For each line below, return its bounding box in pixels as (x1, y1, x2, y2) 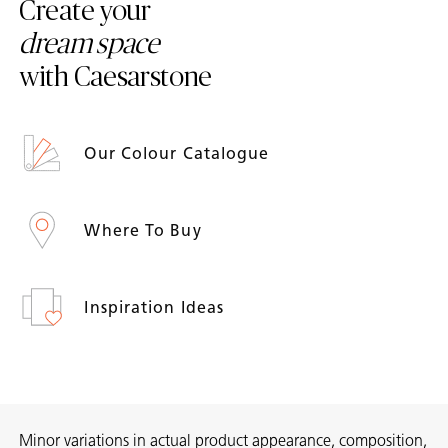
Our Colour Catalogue (84, 143, 275, 163)
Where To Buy (84, 220, 207, 240)
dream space (19, 31, 159, 60)
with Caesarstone (19, 64, 213, 93)
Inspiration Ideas (84, 297, 230, 317)
